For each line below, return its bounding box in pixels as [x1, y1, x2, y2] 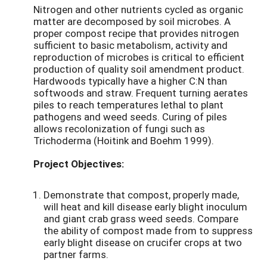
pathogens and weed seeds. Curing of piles [33, 110, 227, 124]
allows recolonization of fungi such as [33, 122, 205, 136]
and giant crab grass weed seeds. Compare [44, 212, 238, 226]
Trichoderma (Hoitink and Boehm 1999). [33, 133, 214, 148]
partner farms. [44, 247, 108, 262]
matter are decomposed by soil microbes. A [33, 14, 231, 29]
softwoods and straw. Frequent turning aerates [33, 86, 248, 100]
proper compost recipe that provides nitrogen [33, 26, 239, 41]
